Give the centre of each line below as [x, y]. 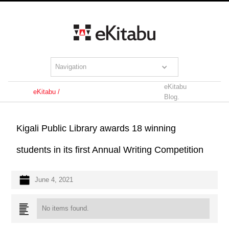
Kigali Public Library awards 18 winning [96, 128]
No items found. [66, 208]
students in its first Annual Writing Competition [110, 150]
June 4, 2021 [54, 180]
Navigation [71, 67]
